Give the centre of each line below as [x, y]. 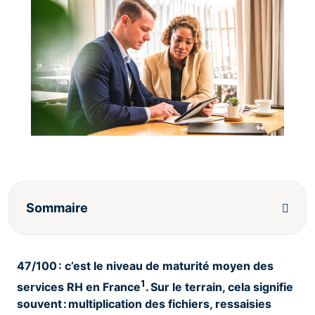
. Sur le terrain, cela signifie [219, 287]
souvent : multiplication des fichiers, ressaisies [144, 303]
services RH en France [79, 287]
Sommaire [57, 208]
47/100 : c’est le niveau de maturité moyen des [145, 266]
